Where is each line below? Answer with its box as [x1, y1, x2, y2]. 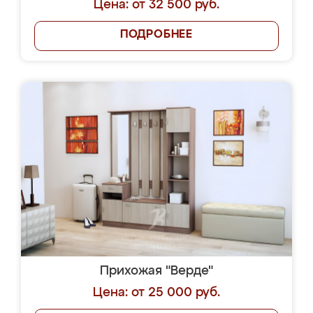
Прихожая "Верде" [100, 265, 213, 277]
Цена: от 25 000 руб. [93, 286, 220, 299]
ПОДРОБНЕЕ [119, 29, 194, 41]
